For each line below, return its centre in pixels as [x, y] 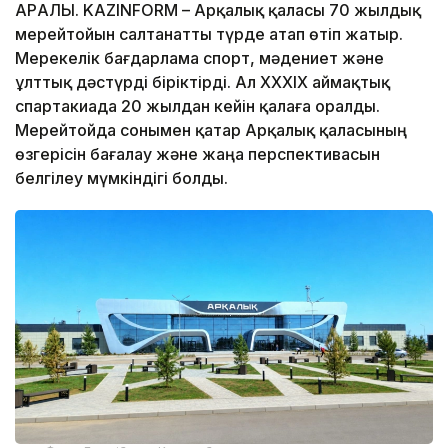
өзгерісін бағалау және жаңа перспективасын [197, 153]
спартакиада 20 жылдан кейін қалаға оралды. [197, 105]
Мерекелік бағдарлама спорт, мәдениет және [199, 57]
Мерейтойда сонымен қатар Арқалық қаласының [211, 129]
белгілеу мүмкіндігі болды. [121, 177]
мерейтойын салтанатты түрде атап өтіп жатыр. [209, 33]
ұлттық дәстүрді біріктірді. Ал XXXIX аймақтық [202, 81]
